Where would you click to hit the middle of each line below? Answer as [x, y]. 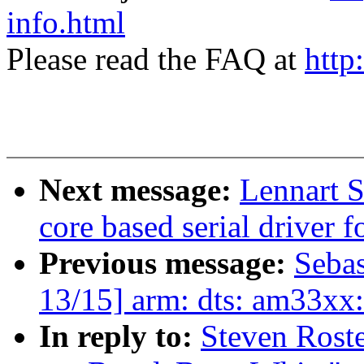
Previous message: [167, 263]
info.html [66, 23]
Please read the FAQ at [156, 59]
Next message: [139, 190]
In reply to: [120, 336]
